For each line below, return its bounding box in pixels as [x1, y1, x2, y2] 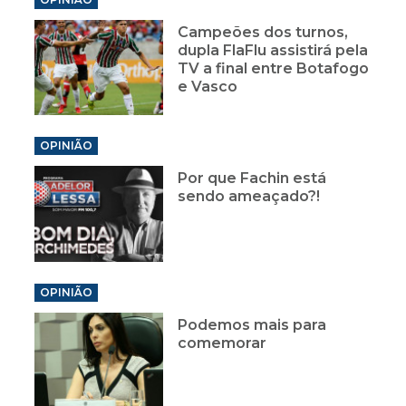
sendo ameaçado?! [178, 188, 321, 206]
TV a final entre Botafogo [178, 59, 370, 77]
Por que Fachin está [178, 169, 327, 188]
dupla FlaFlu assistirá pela [178, 41, 369, 59]
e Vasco [178, 77, 238, 95]
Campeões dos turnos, [178, 23, 349, 41]
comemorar [178, 334, 267, 353]
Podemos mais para [178, 316, 327, 334]
